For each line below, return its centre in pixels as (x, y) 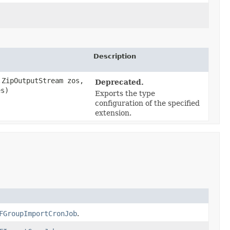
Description (115, 56)
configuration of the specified (147, 103)
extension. (113, 113)
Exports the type (125, 94)
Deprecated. (119, 82)
